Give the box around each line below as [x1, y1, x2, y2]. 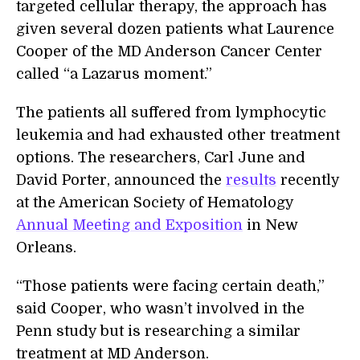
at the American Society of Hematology [16, 194, 293, 211]
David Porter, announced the [16, 172, 226, 189]
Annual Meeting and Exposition [16, 217, 243, 234]
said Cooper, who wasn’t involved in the [16, 301, 305, 317]
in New [243, 217, 298, 234]
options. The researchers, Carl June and [16, 149, 305, 166]
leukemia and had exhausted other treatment [16, 127, 340, 144]
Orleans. [16, 239, 76, 256]
